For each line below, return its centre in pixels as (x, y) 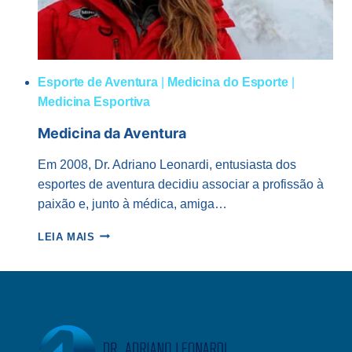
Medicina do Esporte (227, 82)
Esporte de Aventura (98, 82)
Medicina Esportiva (94, 101)
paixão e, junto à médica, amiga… (132, 203)
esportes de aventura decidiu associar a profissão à (181, 184)
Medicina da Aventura (112, 133)
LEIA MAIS (66, 236)
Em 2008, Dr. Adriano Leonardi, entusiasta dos (167, 164)
